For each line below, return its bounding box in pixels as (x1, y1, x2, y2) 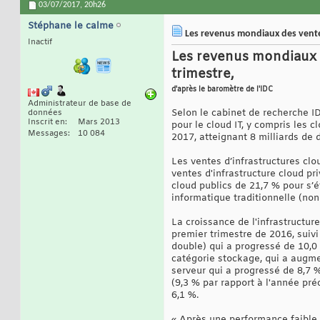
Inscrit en (28, 117, 65, 128)
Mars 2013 (78, 117, 120, 128)
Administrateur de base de (28, 99, 131, 109)
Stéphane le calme (28, 20, 114, 33)
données (28, 108, 62, 119)
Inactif (28, 37, 52, 48)
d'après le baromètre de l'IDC (171, 85, 273, 95)
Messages (28, 129, 68, 139)
